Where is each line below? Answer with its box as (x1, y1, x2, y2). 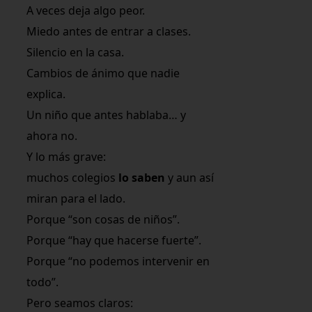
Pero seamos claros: (26, 295, 134, 311)
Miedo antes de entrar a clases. (26, 23, 192, 39)
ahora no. (26, 127, 78, 143)
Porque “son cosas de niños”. (26, 211, 180, 227)
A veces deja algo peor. (26, 2, 146, 18)
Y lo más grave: (26, 148, 107, 164)
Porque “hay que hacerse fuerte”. (26, 232, 202, 248)
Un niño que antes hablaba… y (26, 107, 187, 123)
